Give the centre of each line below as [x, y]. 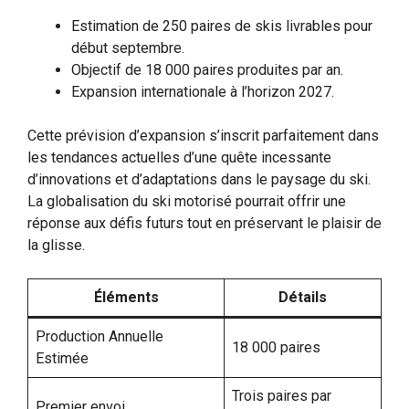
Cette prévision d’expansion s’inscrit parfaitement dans [203, 135]
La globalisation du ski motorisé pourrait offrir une [187, 201]
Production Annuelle [100, 336]
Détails [303, 297]
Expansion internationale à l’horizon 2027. [203, 91]
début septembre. [128, 47]
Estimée [62, 358]
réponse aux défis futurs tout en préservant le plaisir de [204, 223]
